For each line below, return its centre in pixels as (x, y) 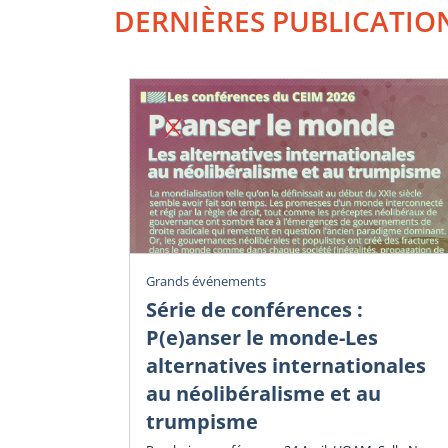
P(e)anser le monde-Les (262, 337)
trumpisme (202, 421)
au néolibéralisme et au (263, 393)
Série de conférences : (254, 309)
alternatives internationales (286, 365)
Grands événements (206, 281)
